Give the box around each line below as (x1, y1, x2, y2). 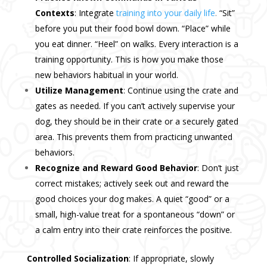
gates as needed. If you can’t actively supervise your (35, 100, 235, 112)
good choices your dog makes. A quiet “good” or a (35, 193, 229, 205)
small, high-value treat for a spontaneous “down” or (35, 209, 235, 221)
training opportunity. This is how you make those (35, 54, 223, 66)
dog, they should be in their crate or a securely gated (35, 116, 238, 128)
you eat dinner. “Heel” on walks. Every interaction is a (35, 38, 238, 50)
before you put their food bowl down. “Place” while (35, 23, 231, 35)
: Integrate (74, 7, 116, 19)
